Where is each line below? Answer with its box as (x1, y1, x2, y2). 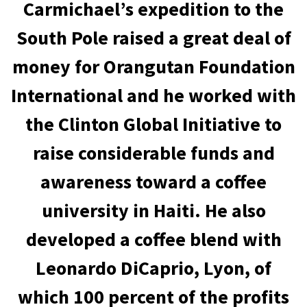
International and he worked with (11, 83, 296, 108)
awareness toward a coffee (40, 169, 267, 194)
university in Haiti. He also (41, 198, 266, 223)
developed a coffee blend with (25, 227, 282, 251)
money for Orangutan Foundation (12, 54, 295, 79)
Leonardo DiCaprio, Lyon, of (36, 256, 271, 280)
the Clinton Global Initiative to (25, 112, 282, 136)
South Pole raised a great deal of (16, 25, 291, 50)
